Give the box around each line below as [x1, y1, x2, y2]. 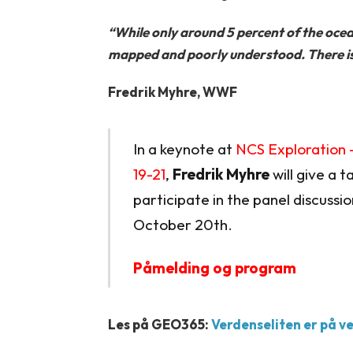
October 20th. [132, 214, 232, 234]
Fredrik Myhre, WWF [107, 83, 237, 100]
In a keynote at [132, 139, 236, 158]
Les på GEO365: [107, 315, 211, 333]
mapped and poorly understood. [107, 45, 307, 62]
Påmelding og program [132, 258, 296, 277]
